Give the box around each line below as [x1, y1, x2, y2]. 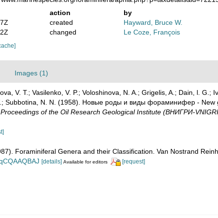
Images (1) [15, 69, 48, 77]
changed [49, 28, 76, 36]
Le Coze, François [124, 28, 181, 36]
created [49, 18, 73, 26]
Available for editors [63, 159, 108, 164]
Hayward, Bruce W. [124, 18, 183, 26]
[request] [122, 158, 145, 165]
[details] [41, 158, 62, 165]
